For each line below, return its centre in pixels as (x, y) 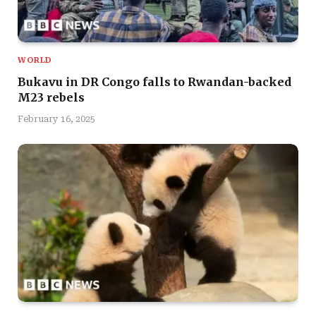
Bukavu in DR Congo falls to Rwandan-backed (154, 82)
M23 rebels (51, 98)
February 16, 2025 (56, 120)
